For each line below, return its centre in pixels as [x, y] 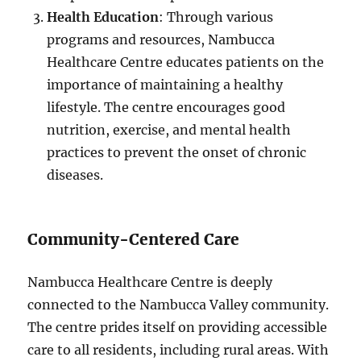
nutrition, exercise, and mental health [169, 130]
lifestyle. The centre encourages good [166, 108]
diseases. [75, 175]
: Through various [216, 17]
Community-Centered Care [134, 240]
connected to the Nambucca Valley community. [178, 305]
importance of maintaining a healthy [165, 85]
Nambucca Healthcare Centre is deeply [150, 282]
